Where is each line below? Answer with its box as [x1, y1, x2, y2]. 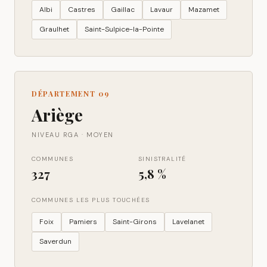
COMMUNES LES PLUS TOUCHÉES [32, 196, 150, 204]
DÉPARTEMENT [32, 89, 99, 98]
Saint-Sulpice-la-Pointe [85, 24, 164, 34]
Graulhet [39, 24, 69, 34]
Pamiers [69, 217, 97, 226]
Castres [68, 5, 95, 14]
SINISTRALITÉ [138, 155, 187, 163]
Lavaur [150, 5, 173, 14]
